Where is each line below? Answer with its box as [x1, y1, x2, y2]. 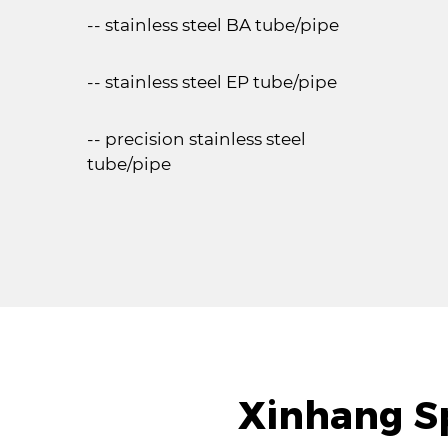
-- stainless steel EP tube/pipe [87, 72, 337, 92]
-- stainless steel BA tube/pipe [87, 15, 339, 35]
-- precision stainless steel [87, 129, 306, 149]
